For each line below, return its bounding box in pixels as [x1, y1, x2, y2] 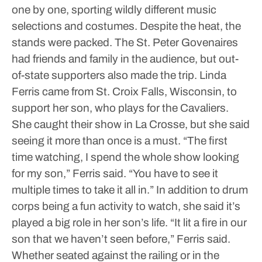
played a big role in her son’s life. [12, 216, 168, 229]
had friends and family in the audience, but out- [12, 53, 239, 65]
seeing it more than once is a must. [12, 135, 181, 147]
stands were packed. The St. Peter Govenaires [12, 36, 238, 49]
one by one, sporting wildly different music [12, 4, 216, 16]
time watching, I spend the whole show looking [12, 151, 239, 163]
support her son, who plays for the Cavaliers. [12, 102, 229, 114]
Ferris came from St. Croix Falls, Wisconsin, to [12, 85, 237, 98]
